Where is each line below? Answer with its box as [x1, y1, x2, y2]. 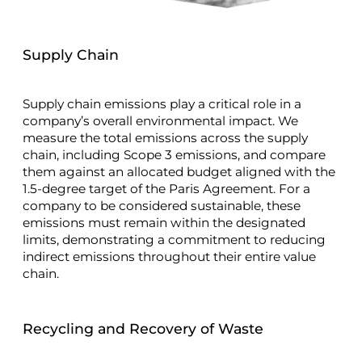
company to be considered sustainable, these [23, 198, 301, 214]
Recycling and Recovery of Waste [23, 320, 263, 338]
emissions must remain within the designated [23, 215, 305, 231]
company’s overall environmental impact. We [23, 113, 298, 129]
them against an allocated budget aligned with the [23, 164, 335, 180]
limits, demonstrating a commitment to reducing [23, 232, 326, 248]
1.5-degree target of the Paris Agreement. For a [23, 181, 310, 197]
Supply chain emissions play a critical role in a [23, 96, 301, 112]
